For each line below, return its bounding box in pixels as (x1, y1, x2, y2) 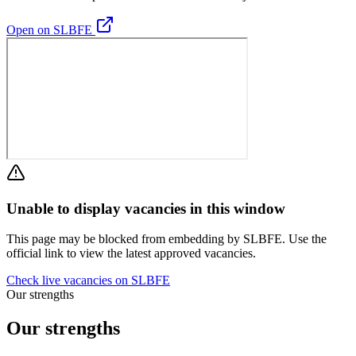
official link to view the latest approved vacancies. (6, 246, 256, 261)
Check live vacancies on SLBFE (6, 273, 170, 288)
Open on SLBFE (6, 22, 95, 37)
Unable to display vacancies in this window (6, 199, 285, 217)
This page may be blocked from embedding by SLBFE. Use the (6, 232, 327, 246)
